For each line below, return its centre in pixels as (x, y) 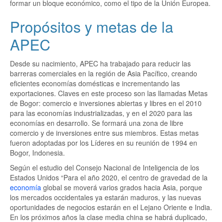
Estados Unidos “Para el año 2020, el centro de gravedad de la (109, 177)
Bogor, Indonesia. (37, 153)
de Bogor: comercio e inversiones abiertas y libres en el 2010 (106, 103)
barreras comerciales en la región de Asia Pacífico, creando (104, 73)
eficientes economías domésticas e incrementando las (95, 83)
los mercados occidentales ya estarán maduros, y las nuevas (106, 197)
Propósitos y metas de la (92, 27)
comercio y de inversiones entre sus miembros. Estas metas (104, 133)
